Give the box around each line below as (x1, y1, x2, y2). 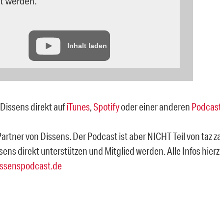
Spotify (93, 100, 119, 112)
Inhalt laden (67, 41, 108, 50)
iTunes (66, 100, 90, 112)
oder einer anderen (119, 100, 192, 112)
